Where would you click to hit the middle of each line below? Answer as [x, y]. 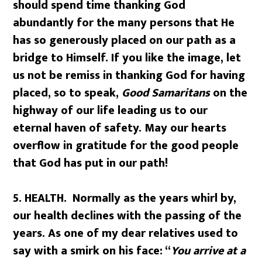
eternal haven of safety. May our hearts [120, 128]
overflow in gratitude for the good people [126, 146]
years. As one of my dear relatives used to [126, 233]
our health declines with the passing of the [127, 216]
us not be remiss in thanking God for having [129, 75]
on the [230, 93]
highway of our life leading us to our [111, 111]
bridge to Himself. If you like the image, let [127, 58]
